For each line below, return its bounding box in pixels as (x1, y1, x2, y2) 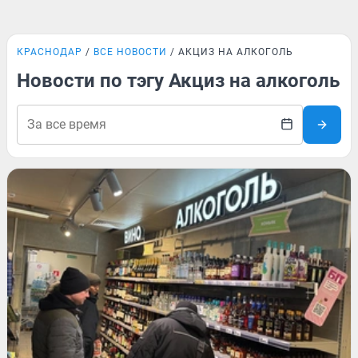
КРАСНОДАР (17, 46, 82, 58)
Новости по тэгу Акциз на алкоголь (17, 70, 340, 92)
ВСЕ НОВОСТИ (93, 46, 167, 58)
